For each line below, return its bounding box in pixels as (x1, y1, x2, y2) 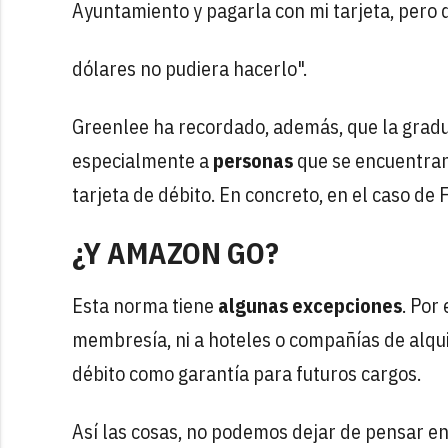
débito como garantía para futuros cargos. (72, 359, 421, 387)
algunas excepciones (218, 291, 402, 319)
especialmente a (72, 146, 213, 174)
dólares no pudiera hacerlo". (72, 54, 307, 82)
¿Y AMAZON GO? (72, 232, 279, 272)
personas (213, 146, 293, 174)
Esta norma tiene (72, 291, 218, 319)
